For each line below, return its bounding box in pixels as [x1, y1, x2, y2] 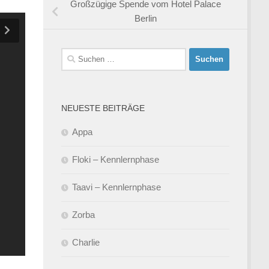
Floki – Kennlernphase [72, 154, 159, 165]
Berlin [134, 13, 157, 24]
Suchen [61, 49, 91, 59]
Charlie [72, 237, 100, 247]
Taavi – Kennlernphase [72, 181, 161, 192]
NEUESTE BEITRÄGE [61, 103, 145, 113]
